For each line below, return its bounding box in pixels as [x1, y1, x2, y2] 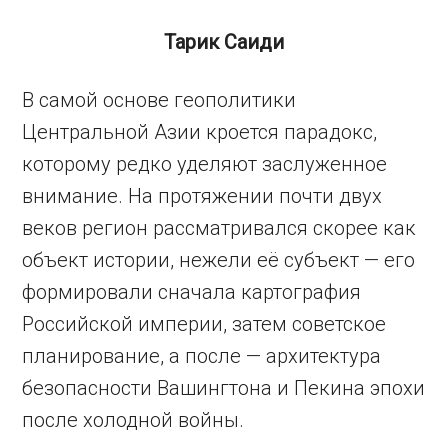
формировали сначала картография [22, 280, 362, 304]
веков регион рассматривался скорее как [22, 216, 417, 240]
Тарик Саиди [164, 30, 284, 54]
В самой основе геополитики [22, 88, 297, 112]
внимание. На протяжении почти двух [22, 184, 383, 208]
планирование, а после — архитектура [22, 344, 382, 368]
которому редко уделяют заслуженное [22, 152, 388, 176]
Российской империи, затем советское [22, 312, 387, 336]
